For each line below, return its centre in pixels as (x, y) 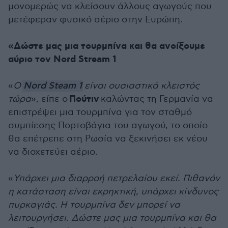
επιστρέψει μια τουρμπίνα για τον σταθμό (100, 112)
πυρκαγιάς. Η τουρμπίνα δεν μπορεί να (94, 205)
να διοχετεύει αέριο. (53, 152)
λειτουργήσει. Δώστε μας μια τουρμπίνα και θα (112, 218)
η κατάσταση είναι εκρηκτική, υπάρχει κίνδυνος (113, 192)
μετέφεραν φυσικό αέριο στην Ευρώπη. (95, 20)
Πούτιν (84, 99)
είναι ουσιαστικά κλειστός (142, 86)
